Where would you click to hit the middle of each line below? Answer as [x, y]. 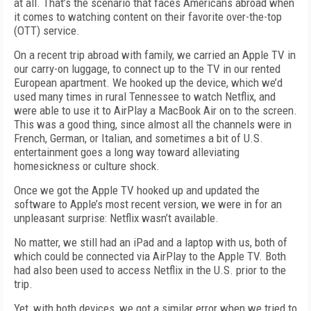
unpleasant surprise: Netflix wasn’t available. [116, 218]
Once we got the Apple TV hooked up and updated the [137, 190]
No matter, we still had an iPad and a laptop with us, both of [151, 242]
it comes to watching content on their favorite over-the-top [148, 17]
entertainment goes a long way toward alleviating [127, 152]
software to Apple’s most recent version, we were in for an [148, 204]
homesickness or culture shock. [87, 166]
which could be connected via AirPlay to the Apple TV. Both [150, 256]
